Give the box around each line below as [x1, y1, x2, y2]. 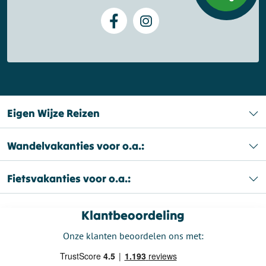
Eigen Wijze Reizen [7, 106, 100, 120]
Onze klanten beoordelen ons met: [62, 229, 204, 242]
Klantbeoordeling [81, 207, 185, 223]
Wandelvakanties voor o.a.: [7, 138, 144, 153]
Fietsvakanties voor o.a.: [7, 171, 131, 185]
